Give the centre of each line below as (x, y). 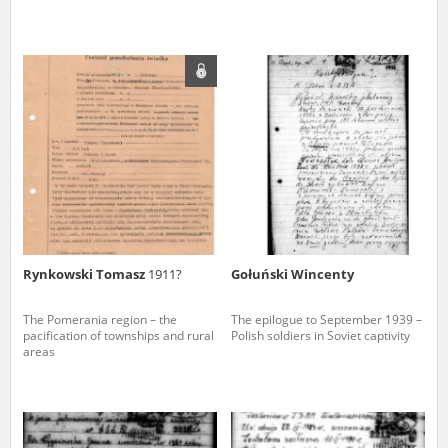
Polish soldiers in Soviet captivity (320, 335)
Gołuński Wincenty (292, 273)
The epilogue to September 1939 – (326, 319)
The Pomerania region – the (100, 319)
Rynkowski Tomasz (85, 273)
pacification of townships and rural (118, 335)
